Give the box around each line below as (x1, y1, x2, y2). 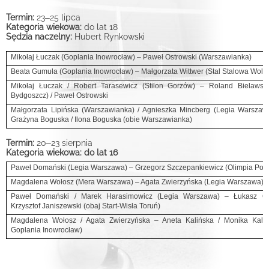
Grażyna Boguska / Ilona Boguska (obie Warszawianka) (11, 115, 193, 124)
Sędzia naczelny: (6, 31, 74, 41)
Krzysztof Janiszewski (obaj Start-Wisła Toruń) (11, 201, 161, 210)
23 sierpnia (51, 138, 92, 148)
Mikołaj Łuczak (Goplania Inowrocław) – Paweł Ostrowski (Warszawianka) (11, 52, 252, 61)
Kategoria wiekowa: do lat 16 (6, 147, 118, 157)
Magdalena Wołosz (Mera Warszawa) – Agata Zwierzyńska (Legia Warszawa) (11, 177, 264, 186)
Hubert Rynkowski (74, 31, 145, 41)
